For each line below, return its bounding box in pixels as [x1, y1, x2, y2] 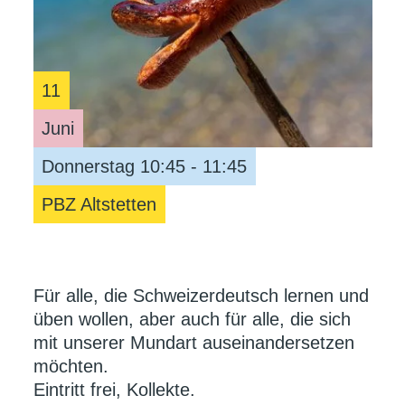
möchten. [33, 355, 108, 376]
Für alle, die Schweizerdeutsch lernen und [33, 285, 369, 306]
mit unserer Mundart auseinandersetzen [33, 332, 354, 353]
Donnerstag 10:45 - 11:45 [42, 155, 247, 176]
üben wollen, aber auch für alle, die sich [33, 308, 351, 329]
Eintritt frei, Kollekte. [33, 379, 195, 400]
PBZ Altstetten [42, 193, 156, 214]
